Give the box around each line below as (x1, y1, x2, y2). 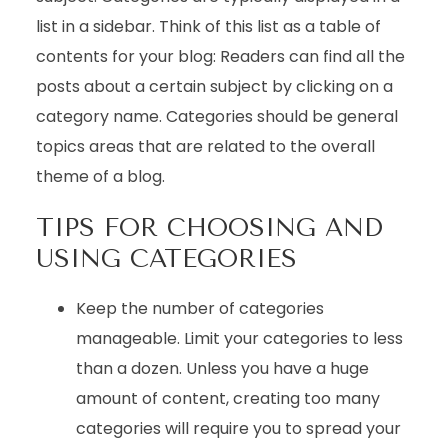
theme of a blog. (35, 165, 165, 188)
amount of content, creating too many (75, 387, 380, 410)
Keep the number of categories (75, 297, 324, 320)
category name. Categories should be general (35, 105, 398, 128)
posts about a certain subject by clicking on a (35, 75, 393, 98)
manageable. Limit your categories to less (75, 327, 403, 350)
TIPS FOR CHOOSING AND (35, 213, 383, 242)
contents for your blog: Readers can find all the (35, 45, 405, 68)
